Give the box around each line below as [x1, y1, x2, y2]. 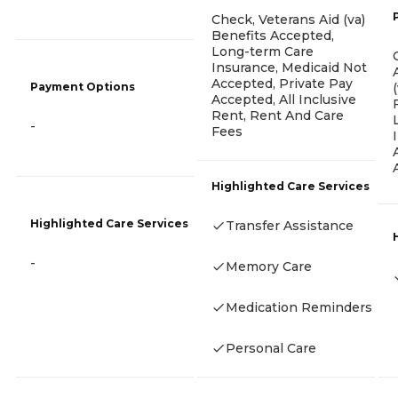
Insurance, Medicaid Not [211, 59, 367, 76]
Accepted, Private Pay [211, 75, 353, 92]
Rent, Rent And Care [211, 107, 344, 123]
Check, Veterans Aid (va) [211, 11, 365, 28]
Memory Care [226, 258, 312, 275]
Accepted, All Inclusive [211, 91, 356, 107]
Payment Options [30, 79, 135, 93]
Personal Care [226, 339, 316, 356]
